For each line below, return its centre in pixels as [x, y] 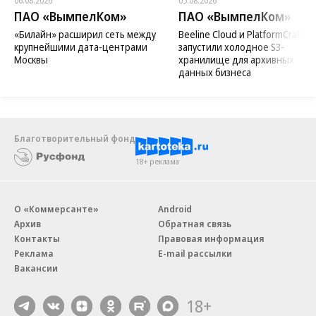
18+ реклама [157, 162]
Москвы [31, 60]
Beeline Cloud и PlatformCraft [241, 35]
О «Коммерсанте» [56, 209]
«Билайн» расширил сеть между [85, 35]
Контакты [37, 239]
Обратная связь [195, 224]
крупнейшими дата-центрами [81, 47]
